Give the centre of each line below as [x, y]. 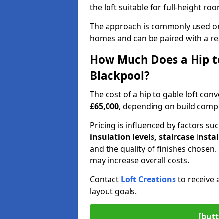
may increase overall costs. [140, 160]
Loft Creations [148, 179]
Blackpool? [120, 76]
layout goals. [113, 191]
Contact [105, 179]
